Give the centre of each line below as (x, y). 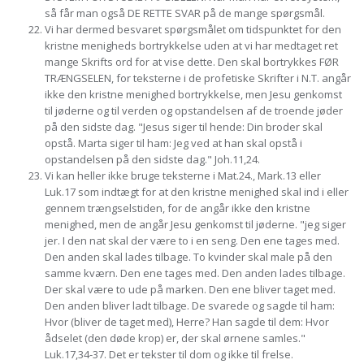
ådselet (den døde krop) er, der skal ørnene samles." (175, 338)
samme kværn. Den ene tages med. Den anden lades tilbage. (195, 273)
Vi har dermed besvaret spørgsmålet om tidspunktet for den (193, 29)
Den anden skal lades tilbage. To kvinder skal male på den (188, 257)
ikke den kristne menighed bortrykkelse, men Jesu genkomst (193, 94)
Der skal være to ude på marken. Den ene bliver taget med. (190, 289)
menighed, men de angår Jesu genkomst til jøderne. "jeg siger (195, 224)
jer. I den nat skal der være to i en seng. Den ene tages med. (192, 240)
